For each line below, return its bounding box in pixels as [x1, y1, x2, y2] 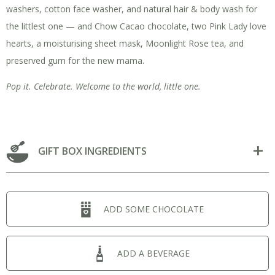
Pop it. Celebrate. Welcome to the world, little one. [6, 80, 201, 92]
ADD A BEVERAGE [117, 247, 190, 259]
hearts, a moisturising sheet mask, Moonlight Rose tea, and [6, 37, 244, 49]
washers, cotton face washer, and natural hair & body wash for [6, 3, 257, 15]
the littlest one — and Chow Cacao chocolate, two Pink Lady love [6, 20, 266, 32]
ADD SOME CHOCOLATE [103, 203, 204, 215]
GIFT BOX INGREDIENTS [38, 144, 147, 158]
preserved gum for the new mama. [6, 55, 144, 66]
